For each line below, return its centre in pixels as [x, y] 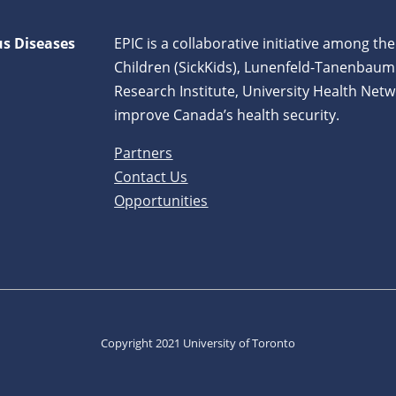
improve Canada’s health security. [227, 115]
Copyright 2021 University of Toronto [198, 343]
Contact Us [151, 177]
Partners [144, 153]
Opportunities [161, 201]
